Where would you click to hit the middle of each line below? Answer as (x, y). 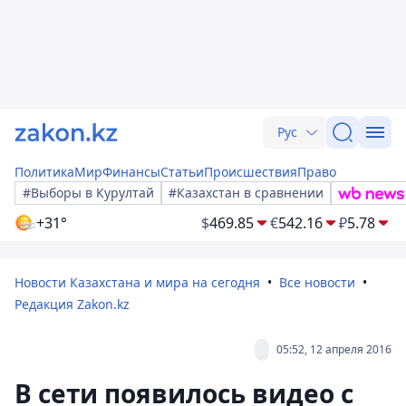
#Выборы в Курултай (88, 193)
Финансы (131, 172)
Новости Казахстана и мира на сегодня (137, 282)
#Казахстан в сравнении (246, 193)
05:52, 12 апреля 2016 (334, 349)
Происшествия (251, 172)
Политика (44, 172)
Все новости (317, 282)
